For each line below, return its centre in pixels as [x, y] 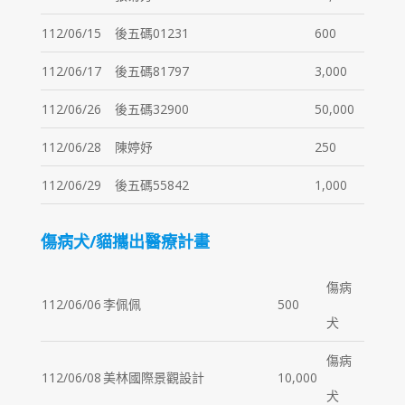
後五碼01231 [151, 33]
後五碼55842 [151, 184]
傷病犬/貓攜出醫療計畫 [125, 241]
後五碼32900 [151, 108]
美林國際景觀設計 [153, 377]
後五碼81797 [151, 71]
